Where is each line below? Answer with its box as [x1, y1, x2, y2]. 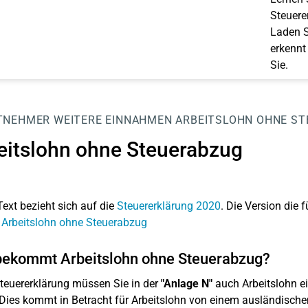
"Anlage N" [160, 277, 212, 290]
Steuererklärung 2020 [116, 199, 221, 212]
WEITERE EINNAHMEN [53, 113, 173, 126]
